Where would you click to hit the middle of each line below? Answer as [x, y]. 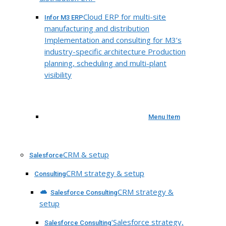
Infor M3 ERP [64, 18]
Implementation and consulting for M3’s [113, 40]
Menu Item [164, 117]
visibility [58, 75]
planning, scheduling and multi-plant [105, 63]
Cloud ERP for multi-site [125, 17]
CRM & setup [86, 154]
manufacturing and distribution [97, 29]
